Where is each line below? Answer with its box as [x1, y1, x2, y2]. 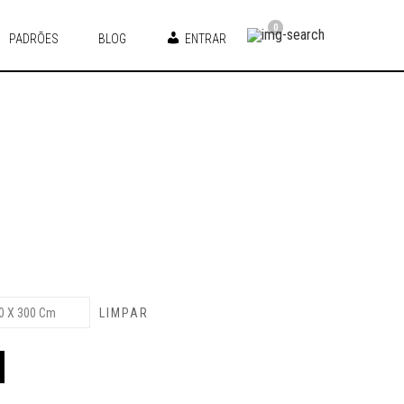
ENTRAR [185, 32, 226, 46]
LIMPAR [99, 305, 150, 320]
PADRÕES [8, 32, 59, 46]
